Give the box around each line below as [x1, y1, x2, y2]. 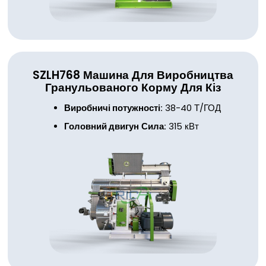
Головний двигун [64, 121, 139, 133]
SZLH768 [33, 66, 80, 83]
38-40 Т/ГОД [162, 102, 221, 115]
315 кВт [166, 121, 199, 133]
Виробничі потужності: [64, 102, 163, 115]
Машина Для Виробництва [83, 66, 233, 83]
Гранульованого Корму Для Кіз [45, 79, 221, 96]
